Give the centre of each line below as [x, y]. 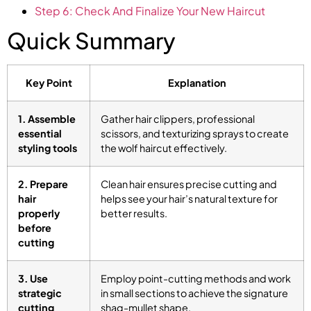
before [35, 228]
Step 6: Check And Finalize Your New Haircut [150, 11]
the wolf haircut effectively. [164, 148]
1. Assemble [47, 119]
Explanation [197, 83]
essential [40, 134]
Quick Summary [91, 41]
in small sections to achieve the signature [194, 293]
